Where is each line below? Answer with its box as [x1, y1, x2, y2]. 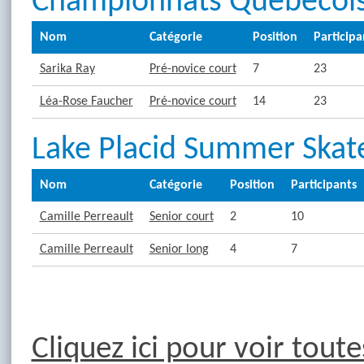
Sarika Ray [39, 63, 95, 76]
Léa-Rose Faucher [39, 95, 133, 109]
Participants [290, 178, 357, 192]
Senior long [149, 242, 209, 256]
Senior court [149, 210, 214, 223]
